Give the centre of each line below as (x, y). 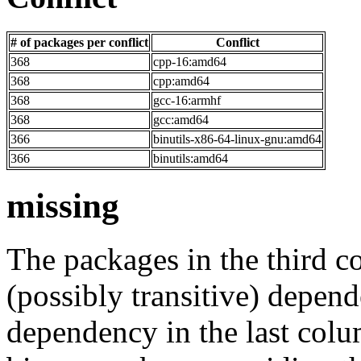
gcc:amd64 (181, 119)
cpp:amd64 (181, 81)
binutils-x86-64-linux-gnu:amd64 (237, 139)
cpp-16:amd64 (190, 61)
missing (63, 205)
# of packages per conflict (79, 42)
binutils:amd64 (191, 158)
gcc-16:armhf (187, 100)
